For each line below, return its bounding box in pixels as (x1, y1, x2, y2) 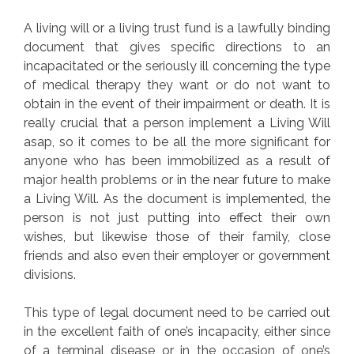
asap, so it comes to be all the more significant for (24, 134, 330, 149)
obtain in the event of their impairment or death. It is (24, 96, 330, 111)
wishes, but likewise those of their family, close (24, 228, 330, 244)
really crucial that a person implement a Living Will (24, 115, 330, 130)
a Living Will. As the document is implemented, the (24, 190, 330, 206)
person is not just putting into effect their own (24, 209, 330, 225)
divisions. (24, 266, 76, 282)
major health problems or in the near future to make (24, 171, 330, 187)
